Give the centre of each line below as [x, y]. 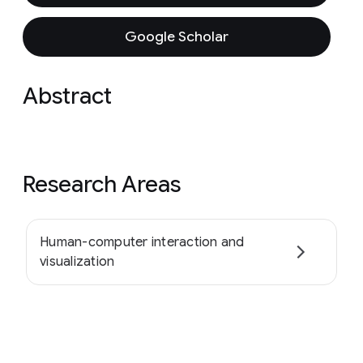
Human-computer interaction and [142, 242]
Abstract [67, 96]
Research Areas [102, 184]
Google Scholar [177, 36]
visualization [77, 262]
